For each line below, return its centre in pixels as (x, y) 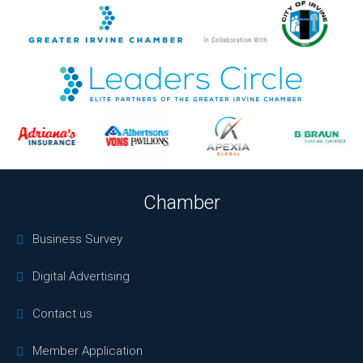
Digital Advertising (81, 276)
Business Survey (77, 239)
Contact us (62, 314)
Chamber (181, 203)
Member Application (88, 351)
